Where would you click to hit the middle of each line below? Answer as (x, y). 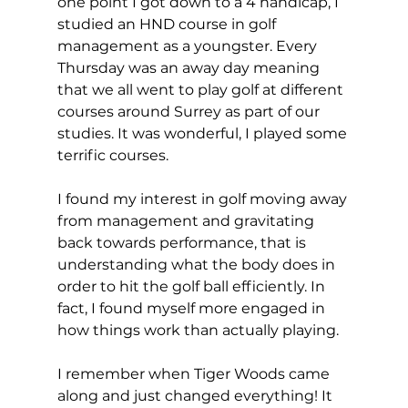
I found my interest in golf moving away (204, 199)
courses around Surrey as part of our (190, 111)
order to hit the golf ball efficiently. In (193, 286)
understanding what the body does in (198, 264)
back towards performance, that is (183, 242)
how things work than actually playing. (199, 330)
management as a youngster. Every (189, 46)
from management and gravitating (187, 220)
